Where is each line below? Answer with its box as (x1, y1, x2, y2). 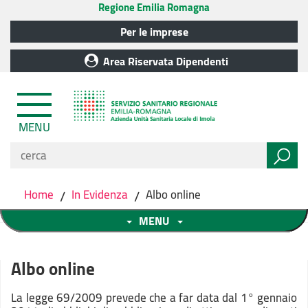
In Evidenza (71, 184, 128, 206)
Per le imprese (120, 21, 188, 42)
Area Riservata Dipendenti (102, 51, 228, 71)
